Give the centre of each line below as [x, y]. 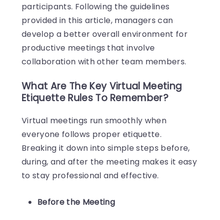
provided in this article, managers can [97, 20]
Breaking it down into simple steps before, [106, 148]
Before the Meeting [76, 202]
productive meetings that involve [88, 48]
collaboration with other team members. [104, 61]
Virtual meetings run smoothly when [94, 120]
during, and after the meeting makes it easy [109, 162]
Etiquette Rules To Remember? [95, 98]
